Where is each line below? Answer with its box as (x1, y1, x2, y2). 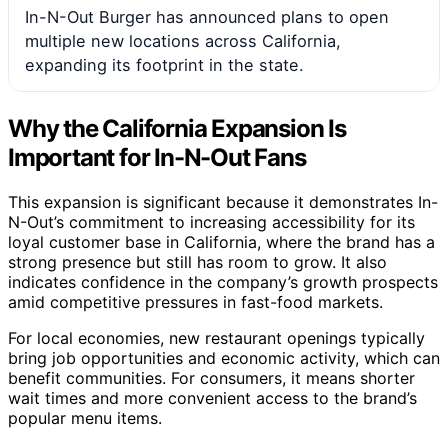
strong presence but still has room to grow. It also (8, 251, 387, 272)
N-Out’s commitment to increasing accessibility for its (8, 211, 415, 232)
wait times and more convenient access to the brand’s (8, 387, 417, 408)
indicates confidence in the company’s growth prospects (8, 271, 438, 292)
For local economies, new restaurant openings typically (8, 327, 425, 348)
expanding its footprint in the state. (25, 54, 304, 75)
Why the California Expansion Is (8, 113, 346, 143)
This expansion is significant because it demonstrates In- (8, 191, 438, 212)
